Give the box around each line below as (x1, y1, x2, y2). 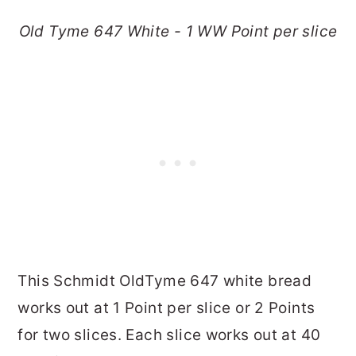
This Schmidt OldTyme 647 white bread (17, 271, 312, 290)
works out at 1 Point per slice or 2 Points (17, 298, 315, 317)
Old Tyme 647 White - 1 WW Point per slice (18, 21, 338, 41)
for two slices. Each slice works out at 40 (17, 325, 321, 344)
